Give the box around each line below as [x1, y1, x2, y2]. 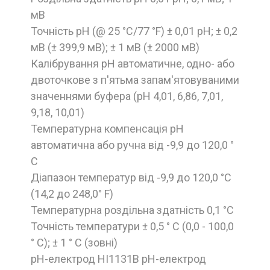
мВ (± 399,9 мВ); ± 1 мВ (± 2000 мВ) [31, 40, 199, 54]
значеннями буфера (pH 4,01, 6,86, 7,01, [31, 89, 223, 102]
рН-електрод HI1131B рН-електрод [31, 252, 206, 265]
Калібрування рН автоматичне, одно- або [31, 57, 234, 70]
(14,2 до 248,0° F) [31, 187, 113, 200]
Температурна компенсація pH [31, 122, 184, 135]
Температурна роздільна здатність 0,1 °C [31, 203, 234, 216]
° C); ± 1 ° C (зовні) [31, 236, 118, 249]
